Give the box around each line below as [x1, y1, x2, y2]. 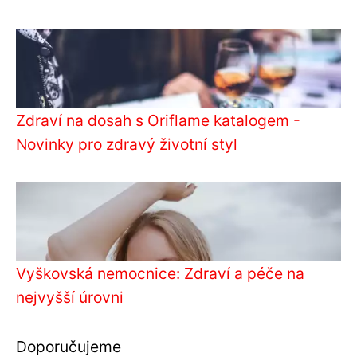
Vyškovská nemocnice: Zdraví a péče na [16, 264, 304, 284]
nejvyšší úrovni [16, 288, 124, 308]
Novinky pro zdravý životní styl [16, 135, 237, 155]
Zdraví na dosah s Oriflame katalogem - [16, 111, 300, 131]
